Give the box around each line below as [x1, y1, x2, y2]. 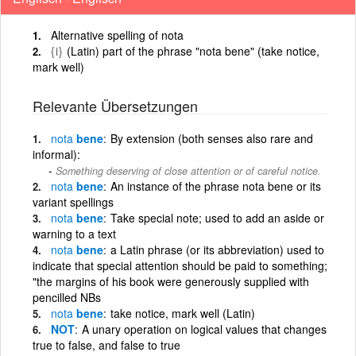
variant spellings [33, 193, 114, 210]
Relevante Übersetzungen [33, 95, 198, 116]
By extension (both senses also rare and [110, 130, 313, 146]
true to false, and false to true [33, 336, 180, 353]
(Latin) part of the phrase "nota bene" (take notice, [67, 42, 319, 59]
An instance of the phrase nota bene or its [110, 177, 321, 194]
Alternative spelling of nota [51, 26, 184, 43]
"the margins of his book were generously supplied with [33, 273, 309, 289]
